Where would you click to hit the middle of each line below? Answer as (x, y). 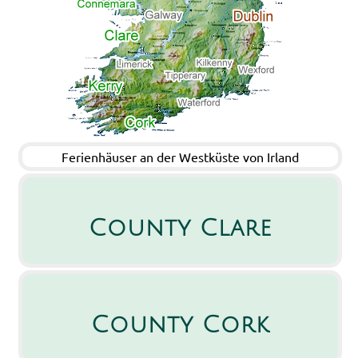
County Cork (181, 325)
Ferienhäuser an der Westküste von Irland (180, 157)
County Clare (181, 229)
